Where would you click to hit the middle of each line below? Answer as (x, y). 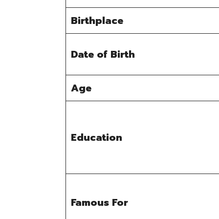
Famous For (100, 203)
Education (97, 138)
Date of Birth (103, 55)
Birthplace (97, 21)
